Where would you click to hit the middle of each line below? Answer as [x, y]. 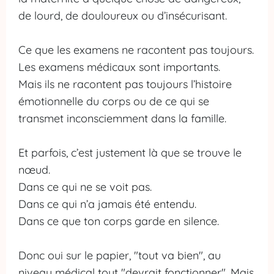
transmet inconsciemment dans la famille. [122, 118]
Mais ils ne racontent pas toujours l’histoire [125, 84]
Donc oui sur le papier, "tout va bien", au [120, 255]
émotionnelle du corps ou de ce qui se [114, 101]
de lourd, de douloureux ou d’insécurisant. [123, 16]
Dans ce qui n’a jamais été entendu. [107, 204]
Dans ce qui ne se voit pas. [85, 187]
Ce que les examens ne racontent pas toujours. [136, 50]
